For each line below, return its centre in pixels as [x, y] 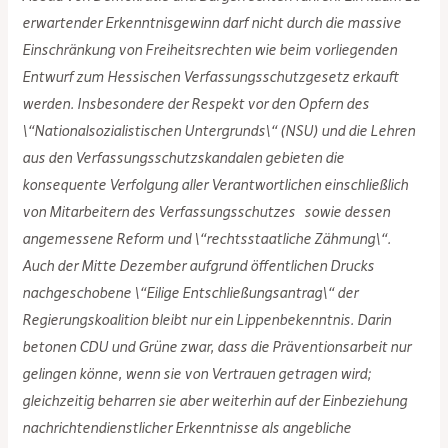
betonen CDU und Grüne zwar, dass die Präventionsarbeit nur [217, 347]
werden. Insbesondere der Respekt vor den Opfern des [196, 104]
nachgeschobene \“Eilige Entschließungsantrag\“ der [190, 293]
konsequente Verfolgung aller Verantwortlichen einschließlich [215, 185]
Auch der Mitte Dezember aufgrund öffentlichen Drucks [198, 266]
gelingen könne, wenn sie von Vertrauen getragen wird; [197, 374]
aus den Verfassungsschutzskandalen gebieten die [183, 158]
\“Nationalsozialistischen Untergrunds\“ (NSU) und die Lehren [219, 131]
